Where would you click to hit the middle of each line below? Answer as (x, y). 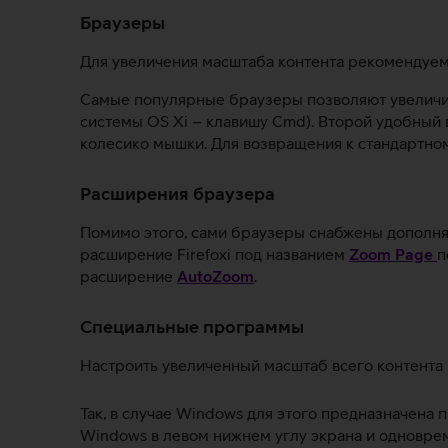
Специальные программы (192, 326)
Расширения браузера (177, 193)
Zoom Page (393, 254)
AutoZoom (215, 276)
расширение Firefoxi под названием (214, 254)
